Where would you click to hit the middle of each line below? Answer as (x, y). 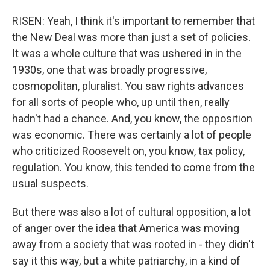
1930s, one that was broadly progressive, (109, 70)
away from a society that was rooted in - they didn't (133, 244)
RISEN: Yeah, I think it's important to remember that (133, 21)
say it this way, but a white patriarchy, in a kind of (126, 261)
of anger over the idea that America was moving (126, 228)
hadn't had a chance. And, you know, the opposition (132, 118)
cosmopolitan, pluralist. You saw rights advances (128, 86)
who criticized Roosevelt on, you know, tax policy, (128, 151)
